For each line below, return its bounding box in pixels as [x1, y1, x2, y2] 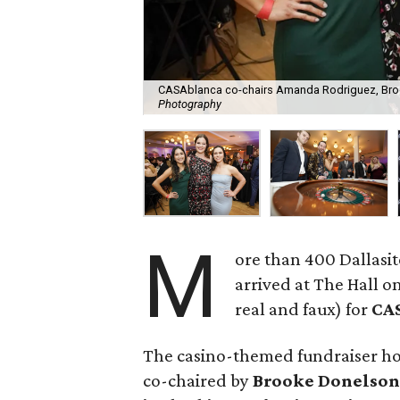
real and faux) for [235, 298, 372, 320]
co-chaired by [143, 370, 253, 391]
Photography [158, 97, 221, 112]
